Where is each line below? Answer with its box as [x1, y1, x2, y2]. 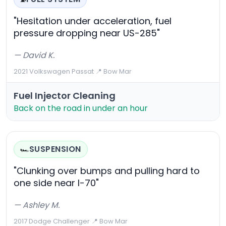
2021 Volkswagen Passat [14, 67, 94, 77]
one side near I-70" [14, 177, 99, 190]
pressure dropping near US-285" [14, 27, 160, 40]
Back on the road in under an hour [14, 102, 148, 115]
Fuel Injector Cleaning [14, 89, 116, 102]
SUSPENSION [29, 143, 81, 155]
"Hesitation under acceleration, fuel [14, 15, 172, 28]
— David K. [14, 49, 54, 62]
